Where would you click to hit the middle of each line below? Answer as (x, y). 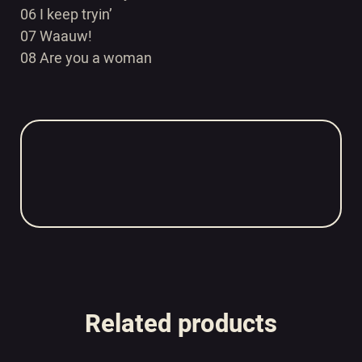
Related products (181, 324)
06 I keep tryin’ (66, 15)
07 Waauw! (56, 37)
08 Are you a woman (86, 59)
